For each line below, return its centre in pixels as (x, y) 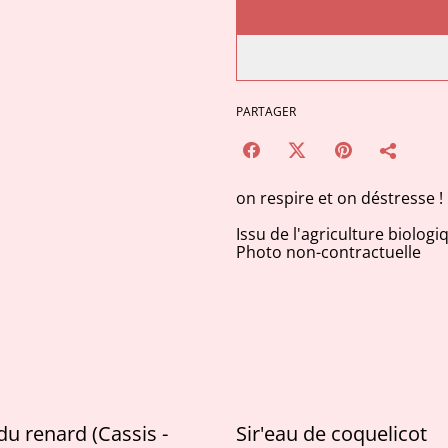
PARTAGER (266, 111)
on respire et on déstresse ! (339, 198)
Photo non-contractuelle (328, 252)
